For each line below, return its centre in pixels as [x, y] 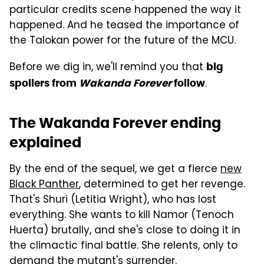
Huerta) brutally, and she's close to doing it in [125, 231]
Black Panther [44, 185]
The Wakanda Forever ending [115, 123]
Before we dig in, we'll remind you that [108, 68]
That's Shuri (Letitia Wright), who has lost [113, 201]
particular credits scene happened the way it [125, 11]
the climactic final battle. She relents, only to [123, 247]
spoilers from [44, 83]
